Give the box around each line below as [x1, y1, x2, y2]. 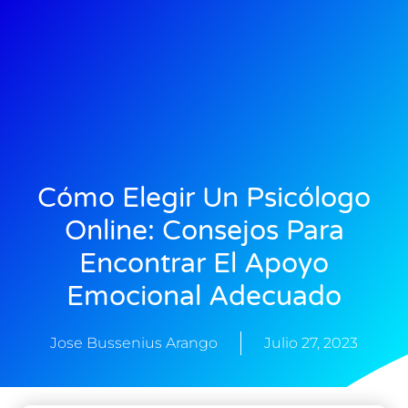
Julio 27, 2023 [264, 333, 358, 352]
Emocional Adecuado [66, 279, 342, 313]
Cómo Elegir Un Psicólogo [37, 180, 371, 215]
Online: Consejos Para [64, 213, 344, 248]
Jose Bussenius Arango [50, 333, 218, 352]
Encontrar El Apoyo [79, 246, 329, 280]
